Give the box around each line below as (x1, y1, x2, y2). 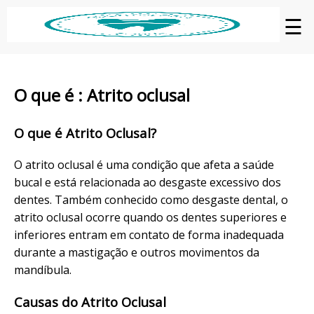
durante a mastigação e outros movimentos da (14, 244, 259, 260)
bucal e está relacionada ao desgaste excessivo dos (14, 174, 281, 190)
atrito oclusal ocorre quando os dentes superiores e (14, 209, 287, 225)
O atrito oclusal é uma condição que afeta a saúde (14, 156, 274, 172)
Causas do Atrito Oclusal (14, 293, 166, 311)
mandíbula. (14, 261, 71, 278)
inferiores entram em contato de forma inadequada (14, 226, 284, 243)
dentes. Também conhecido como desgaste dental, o (14, 191, 288, 207)
